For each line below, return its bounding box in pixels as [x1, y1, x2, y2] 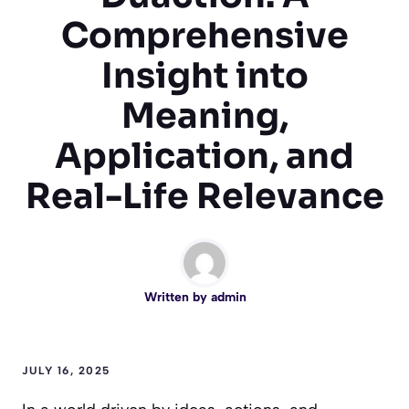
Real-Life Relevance [25, 174, 384, 219]
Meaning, [121, 94, 288, 139]
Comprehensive [60, 14, 349, 58]
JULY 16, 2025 [22, 364, 110, 378]
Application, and [55, 134, 354, 179]
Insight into [100, 54, 309, 99]
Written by [144, 289, 211, 306]
